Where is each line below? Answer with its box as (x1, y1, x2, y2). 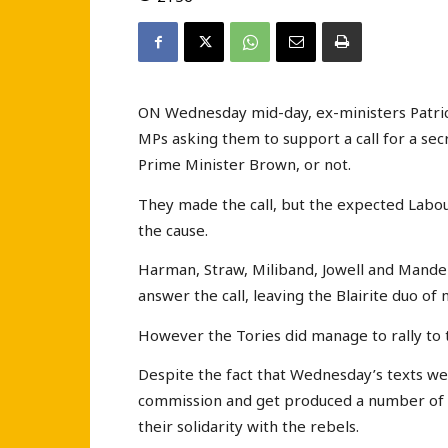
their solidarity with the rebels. (138, 416, 359, 437)
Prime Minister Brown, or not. (138, 154, 351, 175)
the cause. (138, 219, 208, 240)
